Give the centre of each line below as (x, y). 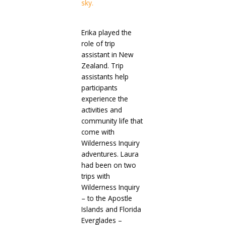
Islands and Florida (111, 209)
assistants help (105, 77)
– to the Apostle (106, 198)
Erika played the (106, 33)
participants (99, 88)
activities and (101, 110)
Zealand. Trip (102, 66)
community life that (112, 121)
